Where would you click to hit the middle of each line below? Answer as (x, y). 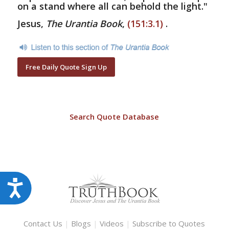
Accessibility (55, 184)
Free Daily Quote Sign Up (66, 67)
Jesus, (31, 23)
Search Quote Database (114, 116)
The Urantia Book (84, 23)
